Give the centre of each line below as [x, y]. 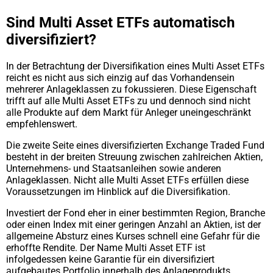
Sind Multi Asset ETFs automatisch [120, 23]
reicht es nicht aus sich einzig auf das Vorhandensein [120, 78]
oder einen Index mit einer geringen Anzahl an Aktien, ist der [133, 225]
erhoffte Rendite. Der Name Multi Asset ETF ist [106, 248]
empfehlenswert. [42, 124]
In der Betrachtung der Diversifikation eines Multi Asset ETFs [135, 66]
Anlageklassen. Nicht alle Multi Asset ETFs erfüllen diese [127, 180]
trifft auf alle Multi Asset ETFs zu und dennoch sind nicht [128, 101]
